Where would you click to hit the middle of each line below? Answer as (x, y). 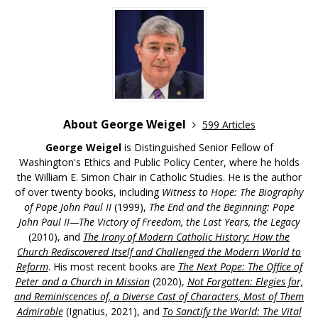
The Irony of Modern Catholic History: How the (186, 237)
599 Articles (229, 125)
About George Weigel (126, 125)
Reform (32, 267)
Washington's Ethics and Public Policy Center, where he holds (159, 163)
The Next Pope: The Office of (240, 267)
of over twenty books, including (88, 192)
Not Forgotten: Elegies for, (245, 282)
